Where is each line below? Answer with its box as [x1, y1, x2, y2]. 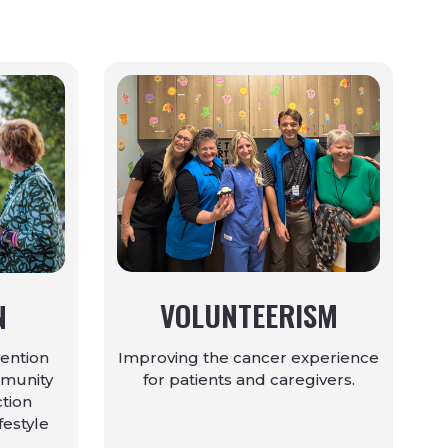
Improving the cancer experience [118, 347, 379, 367]
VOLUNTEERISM [159, 293, 338, 337]
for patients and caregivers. [142, 369, 355, 389]
